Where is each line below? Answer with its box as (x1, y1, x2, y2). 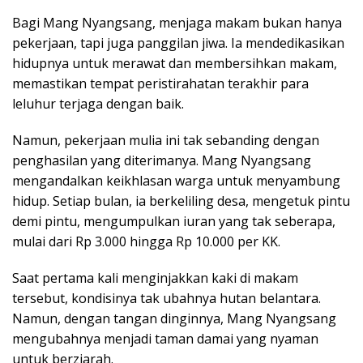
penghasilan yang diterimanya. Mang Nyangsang (12, 152, 311, 170)
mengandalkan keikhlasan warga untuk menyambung (12, 172, 340, 190)
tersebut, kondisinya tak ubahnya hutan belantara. (12, 289, 321, 308)
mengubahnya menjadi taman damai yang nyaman (12, 330, 318, 348)
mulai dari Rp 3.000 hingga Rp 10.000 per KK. (12, 233, 280, 251)
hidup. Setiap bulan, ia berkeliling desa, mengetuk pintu (12, 192, 350, 211)
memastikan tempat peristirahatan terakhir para (12, 75, 309, 93)
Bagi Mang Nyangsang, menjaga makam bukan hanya (12, 14, 342, 32)
